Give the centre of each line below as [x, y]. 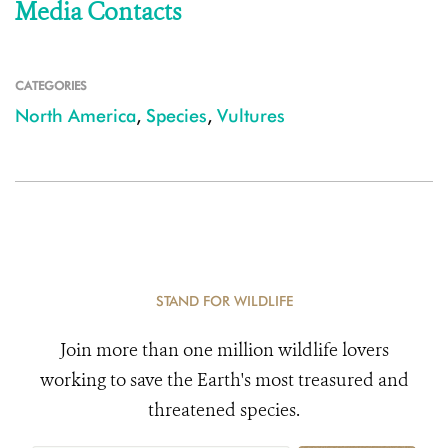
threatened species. [224, 410]
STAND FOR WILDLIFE [224, 301]
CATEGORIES [51, 85]
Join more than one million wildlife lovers [224, 350]
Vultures [251, 115]
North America [75, 115]
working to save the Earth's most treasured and [224, 380]
